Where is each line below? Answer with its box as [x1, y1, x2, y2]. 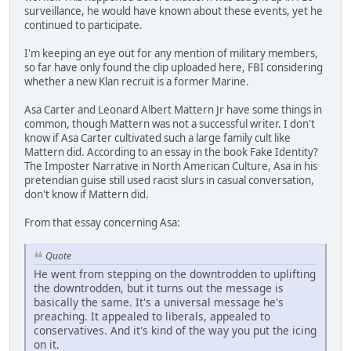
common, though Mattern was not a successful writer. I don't [24, 117, 315, 132]
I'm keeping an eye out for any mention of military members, [24, 46, 318, 61]
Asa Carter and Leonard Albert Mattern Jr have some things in [24, 103, 322, 118]
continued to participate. [24, 18, 143, 33]
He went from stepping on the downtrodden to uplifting [34, 266, 316, 281]
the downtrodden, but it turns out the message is [34, 280, 284, 295]
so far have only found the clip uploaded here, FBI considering [24, 60, 323, 75]
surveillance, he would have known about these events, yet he [24, 4, 323, 19]
